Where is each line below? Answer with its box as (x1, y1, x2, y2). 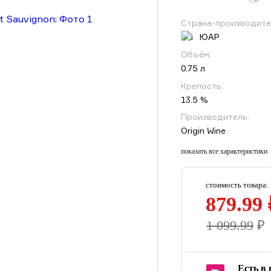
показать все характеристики (181, 146, 267, 155)
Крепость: (181, 80, 223, 91)
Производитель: (181, 111, 249, 122)
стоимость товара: (206, 180, 269, 189)
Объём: (181, 49, 211, 60)
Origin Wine (181, 125, 226, 135)
